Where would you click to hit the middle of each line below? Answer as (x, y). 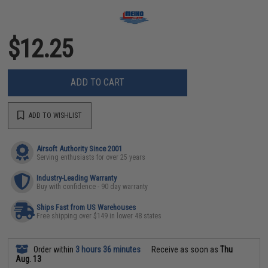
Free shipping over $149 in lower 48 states (99, 216)
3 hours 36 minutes (108, 249)
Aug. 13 (29, 259)
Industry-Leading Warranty (77, 178)
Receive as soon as (185, 249)
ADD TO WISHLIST (55, 115)
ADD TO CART (98, 82)
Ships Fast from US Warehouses (86, 207)
